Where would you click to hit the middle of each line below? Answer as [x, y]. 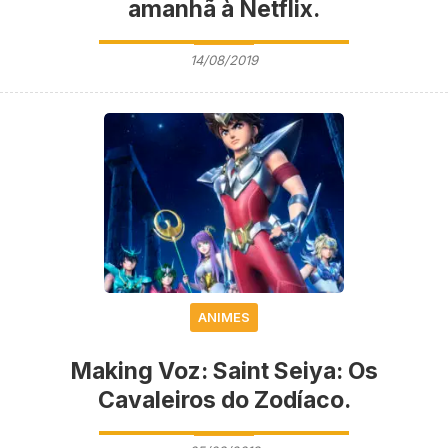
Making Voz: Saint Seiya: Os [224, 370]
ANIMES [224, 316]
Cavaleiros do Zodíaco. [224, 399]
